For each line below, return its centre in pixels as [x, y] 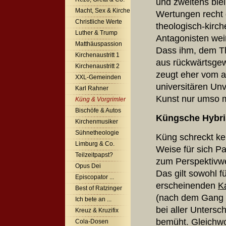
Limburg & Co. [95, 144]
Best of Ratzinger [99, 188]
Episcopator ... [95, 177]
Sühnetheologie [97, 133]
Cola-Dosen [92, 221]
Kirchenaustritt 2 [97, 66]
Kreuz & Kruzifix [97, 210]
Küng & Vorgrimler [100, 99]
